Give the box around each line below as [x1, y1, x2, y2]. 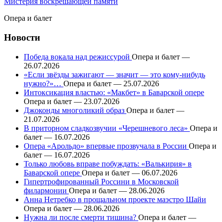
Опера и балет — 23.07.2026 [24, 97, 119, 106]
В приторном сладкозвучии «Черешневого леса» [24, 123, 190, 132]
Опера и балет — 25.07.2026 [63, 79, 159, 88]
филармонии [24, 186, 69, 195]
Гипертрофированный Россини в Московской [24, 177, 179, 186]
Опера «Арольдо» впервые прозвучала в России [24, 141, 189, 150]
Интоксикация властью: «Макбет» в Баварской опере [24, 88, 204, 97]
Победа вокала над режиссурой [24, 52, 132, 61]
